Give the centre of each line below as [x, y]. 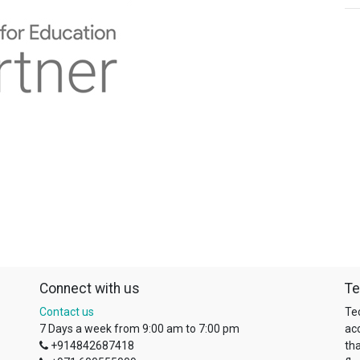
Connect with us [90, 288]
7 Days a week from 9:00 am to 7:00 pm [139, 329]
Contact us [67, 312]
